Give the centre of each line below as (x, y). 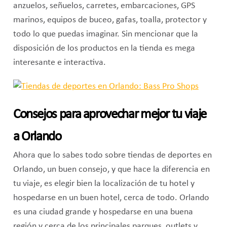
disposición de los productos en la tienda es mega (104, 48)
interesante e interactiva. (59, 62)
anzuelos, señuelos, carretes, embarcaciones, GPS (104, 6)
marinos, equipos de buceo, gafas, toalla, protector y (110, 20)
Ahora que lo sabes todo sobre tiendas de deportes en (112, 156)
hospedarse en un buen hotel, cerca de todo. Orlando (111, 198)
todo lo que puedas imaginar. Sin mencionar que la (105, 34)
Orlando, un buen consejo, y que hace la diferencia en (111, 170)
